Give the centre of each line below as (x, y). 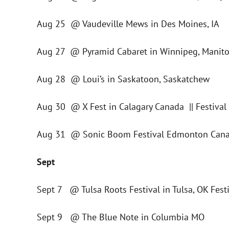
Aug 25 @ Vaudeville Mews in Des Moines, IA (128, 24)
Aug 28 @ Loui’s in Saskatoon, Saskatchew (123, 79)
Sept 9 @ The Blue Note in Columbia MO (121, 217)
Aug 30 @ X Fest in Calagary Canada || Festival (132, 107)
